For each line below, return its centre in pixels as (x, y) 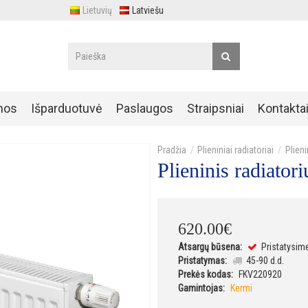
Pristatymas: (202, 260)
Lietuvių (98, 10)
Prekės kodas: (206, 274)
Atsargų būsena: (210, 246)
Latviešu (148, 10)
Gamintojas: (201, 288)
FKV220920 (260, 274)
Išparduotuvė (66, 109)
